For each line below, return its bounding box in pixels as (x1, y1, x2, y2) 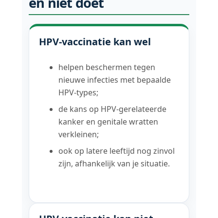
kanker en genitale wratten (58, 116, 159, 127)
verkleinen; (58, 129, 99, 140)
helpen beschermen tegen (58, 62, 156, 73)
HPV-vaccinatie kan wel (39, 35, 151, 49)
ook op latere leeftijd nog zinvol (58, 145, 175, 157)
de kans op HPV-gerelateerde (58, 104, 167, 115)
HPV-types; (58, 87, 99, 98)
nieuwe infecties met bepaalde (58, 74, 171, 86)
